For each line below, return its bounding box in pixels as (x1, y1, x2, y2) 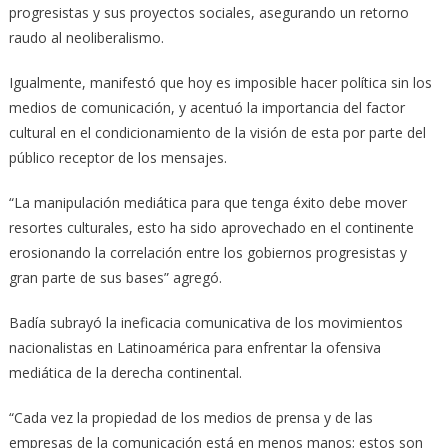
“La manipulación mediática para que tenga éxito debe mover (8, 192, 407, 212)
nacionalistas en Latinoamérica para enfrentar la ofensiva (8, 337, 381, 357)
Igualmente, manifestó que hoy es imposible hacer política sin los (8, 72, 432, 92)
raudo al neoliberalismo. (8, 27, 164, 47)
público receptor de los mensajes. (8, 147, 227, 167)
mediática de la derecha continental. (8, 362, 242, 382)
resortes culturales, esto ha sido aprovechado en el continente (8, 217, 414, 237)
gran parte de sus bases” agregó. (8, 267, 222, 287)
